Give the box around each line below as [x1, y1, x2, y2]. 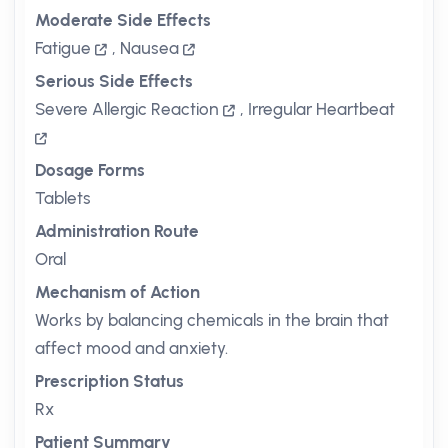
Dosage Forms [35, 160, 145, 180]
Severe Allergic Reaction [35, 99, 219, 119]
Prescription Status [35, 371, 184, 391]
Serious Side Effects [35, 71, 193, 91]
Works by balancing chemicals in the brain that [35, 310, 389, 330]
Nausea [120, 38, 179, 58]
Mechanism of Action [35, 282, 200, 302]
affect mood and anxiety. [35, 338, 228, 358]
